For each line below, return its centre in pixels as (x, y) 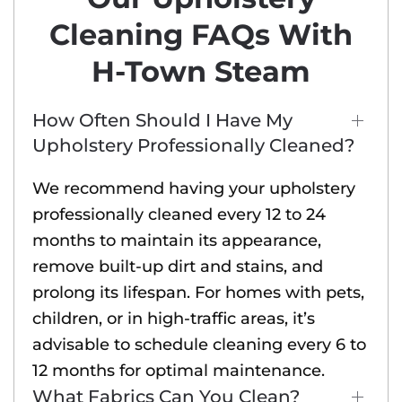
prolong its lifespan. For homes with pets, (198, 293)
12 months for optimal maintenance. (179, 371)
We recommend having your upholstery (194, 189)
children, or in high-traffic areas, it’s (174, 319)
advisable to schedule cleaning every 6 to (199, 345)
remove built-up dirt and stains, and (178, 267)
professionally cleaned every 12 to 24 (179, 215)
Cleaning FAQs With (201, 35)
